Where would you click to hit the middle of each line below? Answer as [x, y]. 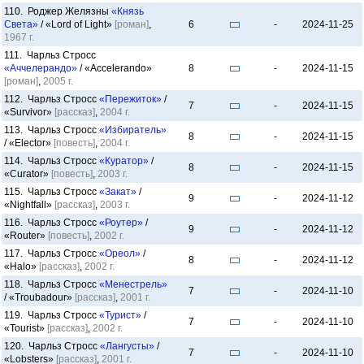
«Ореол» [120, 253]
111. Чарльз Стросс [50, 55]
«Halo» [22, 266]
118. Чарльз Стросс [52, 284]
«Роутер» [121, 223]
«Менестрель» [133, 284]
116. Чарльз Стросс [52, 223]
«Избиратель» [133, 130]
